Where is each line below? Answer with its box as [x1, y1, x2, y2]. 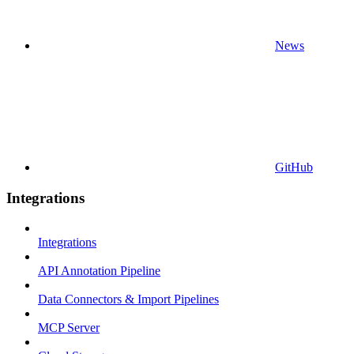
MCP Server [38, 321, 100, 335]
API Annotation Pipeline [38, 264, 160, 278]
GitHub [275, 160, 313, 174]
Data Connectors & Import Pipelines [38, 292, 219, 307]
